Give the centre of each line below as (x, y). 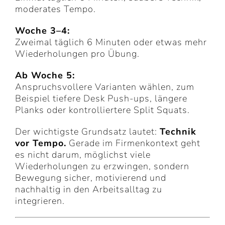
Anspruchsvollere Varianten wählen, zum (105, 87)
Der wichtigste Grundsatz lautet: (87, 132)
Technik (178, 132)
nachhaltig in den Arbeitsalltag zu (89, 190)
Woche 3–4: (42, 31)
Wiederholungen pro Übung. (77, 54)
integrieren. (40, 201)
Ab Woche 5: (45, 76)
